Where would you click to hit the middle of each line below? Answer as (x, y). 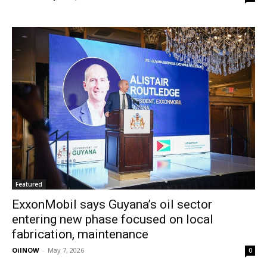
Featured (29, 184)
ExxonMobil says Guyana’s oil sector (112, 204)
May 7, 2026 (66, 250)
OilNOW (26, 250)
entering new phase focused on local (113, 219)
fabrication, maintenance (80, 234)
